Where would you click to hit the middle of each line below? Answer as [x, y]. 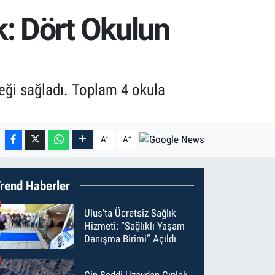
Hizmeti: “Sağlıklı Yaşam [135, 226]
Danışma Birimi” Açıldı [130, 238]
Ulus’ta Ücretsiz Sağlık [130, 213]
